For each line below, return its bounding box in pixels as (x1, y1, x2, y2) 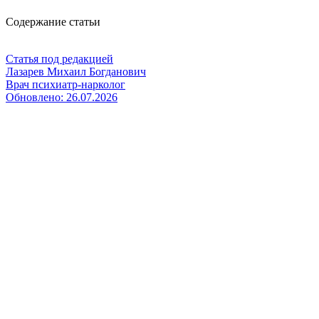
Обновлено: (6, 90, 66, 103)
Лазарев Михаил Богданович (6, 65, 146, 78)
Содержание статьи (6, 15, 100, 28)
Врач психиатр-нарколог (6, 78, 125, 90)
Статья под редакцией (6, 52, 113, 65)
